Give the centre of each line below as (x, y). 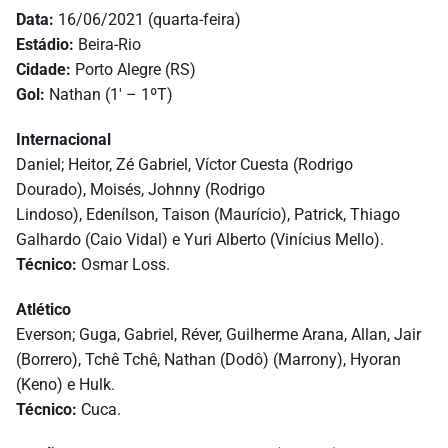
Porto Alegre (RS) (133, 70)
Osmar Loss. (123, 265)
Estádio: (45, 45)
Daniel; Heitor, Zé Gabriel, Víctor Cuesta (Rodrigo (184, 165)
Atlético (43, 310)
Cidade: (43, 70)
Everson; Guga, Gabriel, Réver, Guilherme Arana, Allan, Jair (218, 335)
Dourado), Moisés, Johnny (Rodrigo (140, 190)
